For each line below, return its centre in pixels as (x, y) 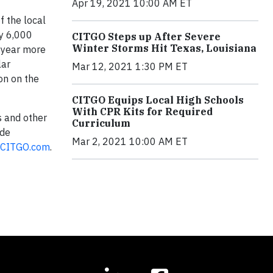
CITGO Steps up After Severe (146, 36)
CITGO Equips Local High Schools (158, 100)
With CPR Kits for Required (142, 111)
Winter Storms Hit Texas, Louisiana (164, 48)
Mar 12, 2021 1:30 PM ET (130, 66)
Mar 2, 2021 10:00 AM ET (130, 141)
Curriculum (101, 123)
